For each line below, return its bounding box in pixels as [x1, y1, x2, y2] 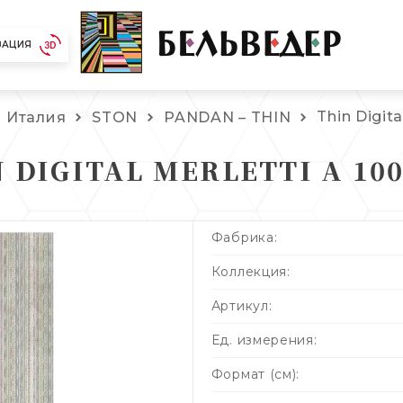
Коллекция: [210, 263, 291, 280]
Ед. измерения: [210, 331, 318, 348]
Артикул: [210, 297, 273, 314]
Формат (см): [210, 365, 300, 382]
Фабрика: [210, 228, 278, 246]
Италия [6, 108, 67, 126]
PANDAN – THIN [164, 108, 291, 126]
